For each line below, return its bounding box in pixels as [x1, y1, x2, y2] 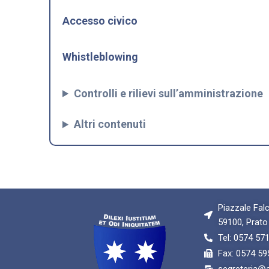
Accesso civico [62, 14, 138, 27]
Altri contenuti [74, 118, 147, 131]
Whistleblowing [62, 50, 138, 64]
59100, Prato [217, 216, 268, 228]
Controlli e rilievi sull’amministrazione [74, 86, 264, 100]
